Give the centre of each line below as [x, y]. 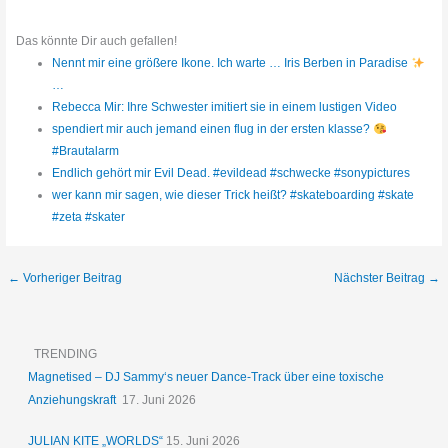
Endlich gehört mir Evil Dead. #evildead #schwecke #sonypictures [230, 173]
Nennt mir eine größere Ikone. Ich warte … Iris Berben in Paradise [231, 63]
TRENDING [66, 353]
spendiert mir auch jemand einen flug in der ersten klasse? [212, 129]
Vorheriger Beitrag [71, 277]
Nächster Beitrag [380, 277]
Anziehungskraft [74, 399]
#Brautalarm [85, 151]
